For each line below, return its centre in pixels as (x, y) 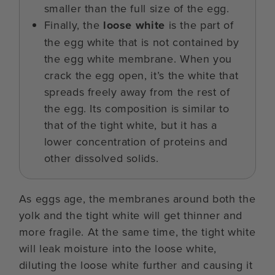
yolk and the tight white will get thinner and (131, 215)
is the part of (199, 25)
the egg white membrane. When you (138, 58)
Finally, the (73, 25)
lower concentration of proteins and (136, 141)
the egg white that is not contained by (141, 42)
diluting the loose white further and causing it (136, 265)
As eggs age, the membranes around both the (137, 198)
